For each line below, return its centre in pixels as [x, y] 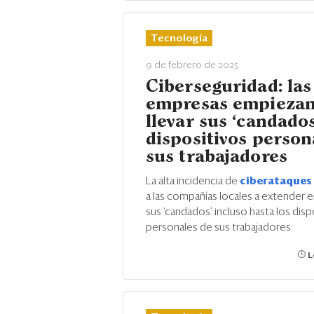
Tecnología [179, 39]
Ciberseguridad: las [229, 87]
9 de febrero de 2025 [192, 65]
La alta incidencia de [193, 181]
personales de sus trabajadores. [219, 227]
